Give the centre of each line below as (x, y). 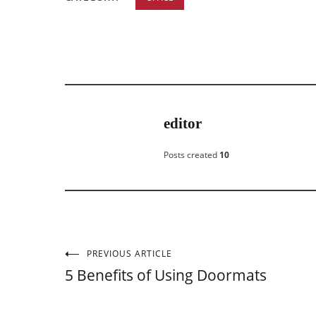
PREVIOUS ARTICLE (129, 254)
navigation (121, 300)
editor (183, 123)
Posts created (190, 155)
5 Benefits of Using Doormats (166, 275)
